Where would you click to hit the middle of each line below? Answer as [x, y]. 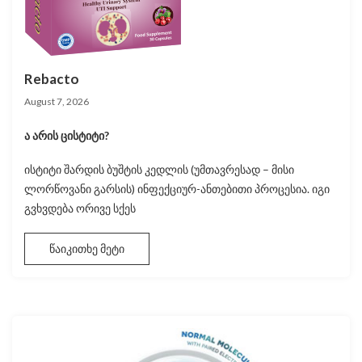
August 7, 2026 [57, 102]
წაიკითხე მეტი [87, 249]
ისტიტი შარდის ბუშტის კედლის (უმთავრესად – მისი [159, 170]
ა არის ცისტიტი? [67, 136]
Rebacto [52, 79]
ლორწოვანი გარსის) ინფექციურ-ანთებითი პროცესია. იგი [177, 189]
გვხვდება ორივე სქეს [80, 208]
